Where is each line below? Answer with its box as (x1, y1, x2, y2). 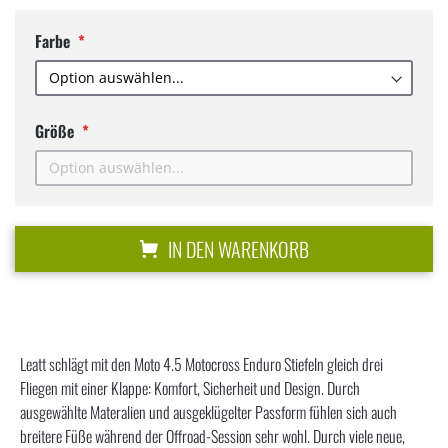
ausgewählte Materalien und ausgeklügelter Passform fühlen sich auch (20, 399, 397, 424)
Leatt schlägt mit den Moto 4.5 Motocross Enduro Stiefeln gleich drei (20, 351, 383, 376)
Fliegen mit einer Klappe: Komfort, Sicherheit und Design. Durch (20, 375, 360, 400)
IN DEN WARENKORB (167, 233, 309, 264)
